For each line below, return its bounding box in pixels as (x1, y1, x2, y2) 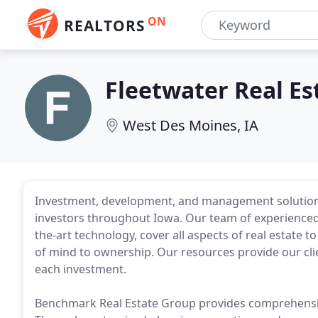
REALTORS (64, 16, 145, 35)
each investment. (35, 261, 126, 277)
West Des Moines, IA (123, 116, 258, 135)
